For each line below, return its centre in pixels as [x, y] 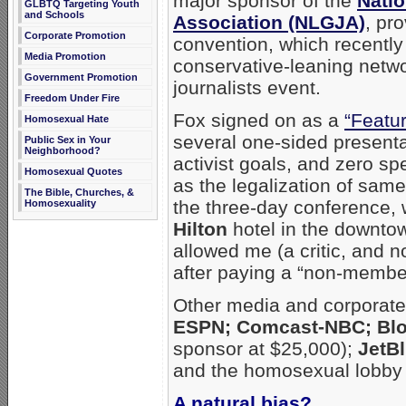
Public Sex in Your [68, 140]
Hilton [200, 229]
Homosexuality [60, 203]
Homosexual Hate [67, 119]
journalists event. [247, 88]
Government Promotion [81, 77]
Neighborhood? [63, 150]
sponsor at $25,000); [266, 349]
